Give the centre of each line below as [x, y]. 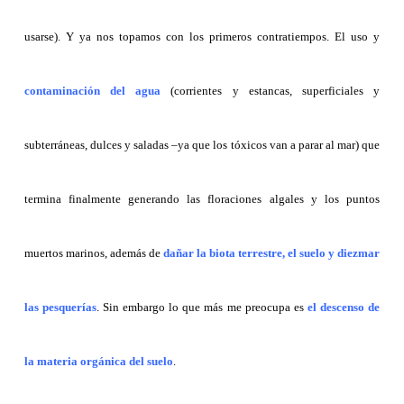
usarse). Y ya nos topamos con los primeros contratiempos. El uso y [202, 37]
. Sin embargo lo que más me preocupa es [202, 308]
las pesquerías [60, 308]
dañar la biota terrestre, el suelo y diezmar [270, 253]
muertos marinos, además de [92, 253]
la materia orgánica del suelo [98, 362]
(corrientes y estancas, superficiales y [271, 91]
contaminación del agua [92, 91]
